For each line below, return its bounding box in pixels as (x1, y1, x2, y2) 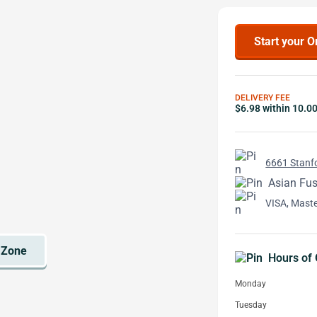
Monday (235, 279, 266, 289)
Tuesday (235, 300, 267, 310)
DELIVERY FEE (235, 93, 290, 103)
